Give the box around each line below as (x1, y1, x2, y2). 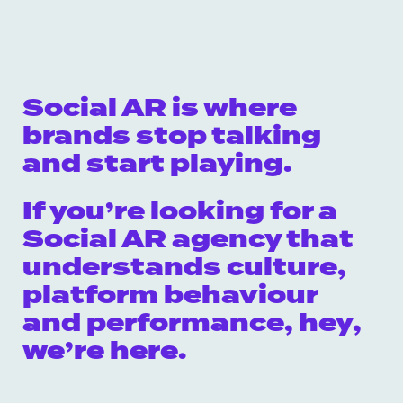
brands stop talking (22, 118, 321, 157)
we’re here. (22, 333, 186, 372)
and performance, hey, (22, 305, 362, 344)
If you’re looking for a (22, 193, 337, 232)
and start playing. (22, 146, 291, 184)
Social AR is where (22, 90, 297, 129)
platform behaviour (22, 277, 318, 316)
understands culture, (22, 249, 346, 288)
